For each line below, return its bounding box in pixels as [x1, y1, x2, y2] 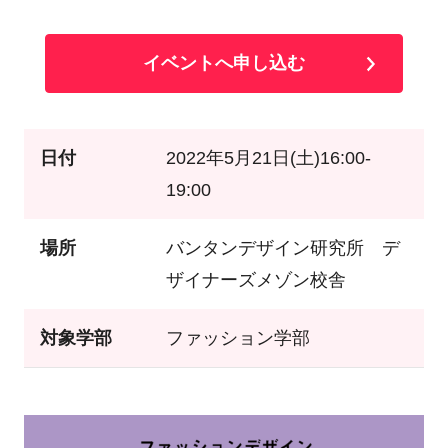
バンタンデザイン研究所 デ [165, 238, 400, 259]
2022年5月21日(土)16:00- [165, 148, 371, 169]
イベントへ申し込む [142, 53, 305, 74]
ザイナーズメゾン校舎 [165, 270, 346, 291]
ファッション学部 [165, 328, 310, 349]
